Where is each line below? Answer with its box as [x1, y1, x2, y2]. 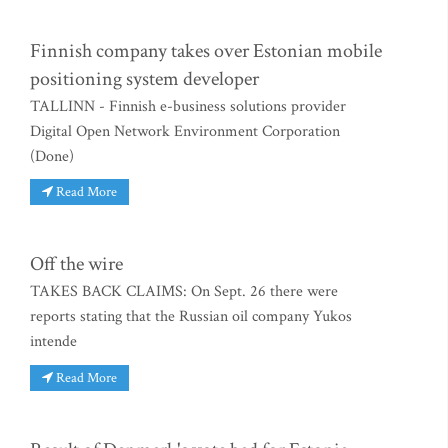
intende [30, 331, 77, 353]
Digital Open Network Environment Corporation [30, 120, 340, 142]
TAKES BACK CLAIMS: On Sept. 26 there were [30, 281, 338, 303]
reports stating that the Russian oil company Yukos [30, 306, 352, 328]
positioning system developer [30, 65, 259, 92]
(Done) [30, 145, 74, 167]
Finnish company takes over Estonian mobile [30, 37, 382, 64]
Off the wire [30, 251, 123, 278]
